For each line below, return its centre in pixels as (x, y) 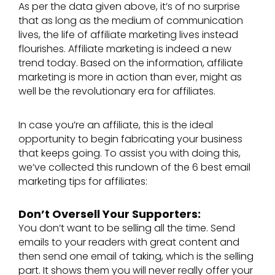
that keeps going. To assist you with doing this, (130, 153)
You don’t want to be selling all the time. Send (127, 228)
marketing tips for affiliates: (83, 181)
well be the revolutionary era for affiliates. (117, 91)
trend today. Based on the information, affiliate (131, 63)
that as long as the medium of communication (131, 21)
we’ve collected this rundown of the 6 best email (134, 167)
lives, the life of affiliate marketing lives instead (128, 35)
